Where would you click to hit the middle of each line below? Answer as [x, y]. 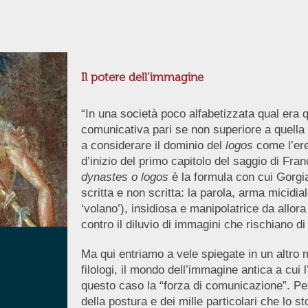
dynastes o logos [124, 177]
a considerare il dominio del [153, 145]
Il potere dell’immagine [142, 77]
